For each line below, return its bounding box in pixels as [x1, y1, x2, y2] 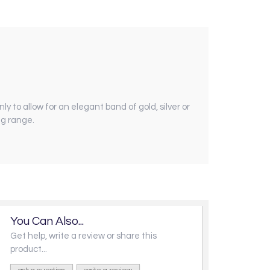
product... [10, 244, 47, 254]
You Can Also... [10, 215, 84, 227]
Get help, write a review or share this [10, 231, 157, 240]
